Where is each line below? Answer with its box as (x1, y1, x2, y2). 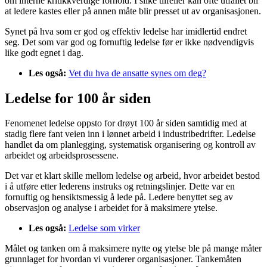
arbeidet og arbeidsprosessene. (5, 150, 119, 161)
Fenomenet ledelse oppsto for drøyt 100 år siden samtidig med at (5, 118, 247, 129)
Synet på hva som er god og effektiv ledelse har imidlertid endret (5, 26, 247, 36)
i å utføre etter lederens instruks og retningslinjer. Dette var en (5, 181, 235, 192)
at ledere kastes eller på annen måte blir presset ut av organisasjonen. (5, 5, 261, 16)
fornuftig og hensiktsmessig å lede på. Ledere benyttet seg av (5, 192, 233, 203)
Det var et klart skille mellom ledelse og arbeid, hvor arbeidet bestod (5, 170, 260, 181)
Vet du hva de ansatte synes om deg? (69, 67, 206, 78)
